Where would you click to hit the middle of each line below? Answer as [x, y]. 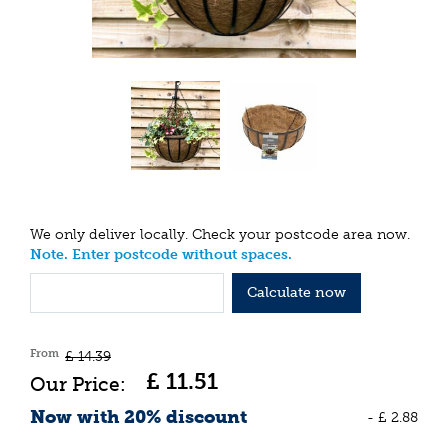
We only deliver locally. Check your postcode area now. [220, 235]
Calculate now [296, 292]
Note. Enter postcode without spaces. [161, 255]
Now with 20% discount [138, 416]
